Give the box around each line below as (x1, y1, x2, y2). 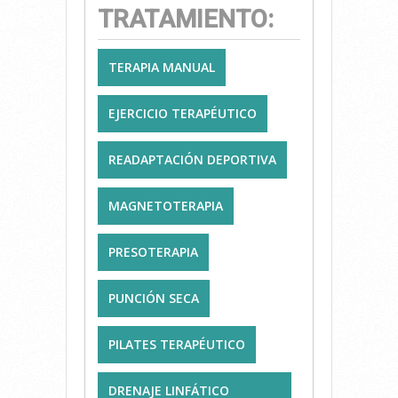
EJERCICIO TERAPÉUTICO (108, 104, 257, 122)
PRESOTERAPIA (108, 243, 198, 260)
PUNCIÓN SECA (108, 289, 199, 306)
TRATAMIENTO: (98, 4, 274, 34)
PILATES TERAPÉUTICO (108, 335, 245, 353)
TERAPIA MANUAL (108, 58, 215, 76)
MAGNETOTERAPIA (108, 196, 223, 214)
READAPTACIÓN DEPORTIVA (108, 150, 276, 168)
